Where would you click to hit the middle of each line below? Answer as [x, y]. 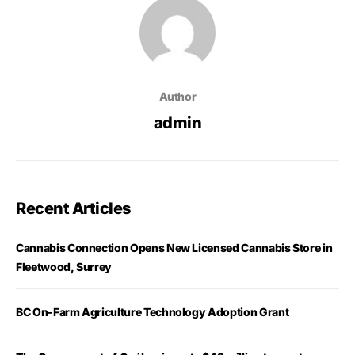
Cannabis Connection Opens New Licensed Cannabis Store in [174, 248]
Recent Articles [73, 209]
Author [177, 97]
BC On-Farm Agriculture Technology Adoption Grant [153, 312]
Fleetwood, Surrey [64, 267]
